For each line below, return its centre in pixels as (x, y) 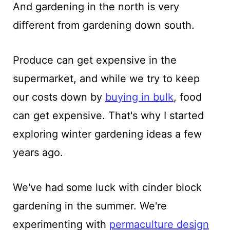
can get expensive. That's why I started (108, 115)
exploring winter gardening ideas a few (107, 134)
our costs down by (59, 97)
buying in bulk (139, 97)
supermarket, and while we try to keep (106, 78)
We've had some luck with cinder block (107, 187)
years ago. (38, 152)
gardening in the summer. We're (90, 206)
